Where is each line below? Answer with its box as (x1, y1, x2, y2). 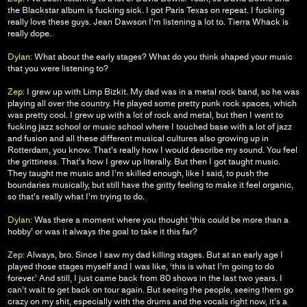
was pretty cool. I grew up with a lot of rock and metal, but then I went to (7, 110, 283, 121)
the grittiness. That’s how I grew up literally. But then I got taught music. (7, 156, 280, 167)
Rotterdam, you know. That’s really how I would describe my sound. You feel (7, 145, 297, 156)
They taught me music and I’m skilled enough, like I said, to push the (7, 168, 269, 179)
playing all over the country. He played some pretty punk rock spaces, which (7, 98, 297, 109)
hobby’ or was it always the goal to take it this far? (7, 226, 197, 237)
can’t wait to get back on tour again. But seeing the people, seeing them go (7, 284, 293, 295)
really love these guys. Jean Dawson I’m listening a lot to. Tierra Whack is (7, 16, 288, 27)
